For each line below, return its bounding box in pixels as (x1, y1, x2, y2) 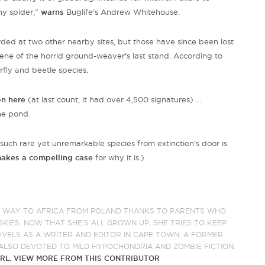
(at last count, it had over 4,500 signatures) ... (25, 95, 201, 104)
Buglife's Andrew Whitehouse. (64, 8, 180, 17)
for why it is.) (93, 153, 144, 162)
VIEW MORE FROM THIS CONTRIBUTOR (14, 254, 160, 263)
